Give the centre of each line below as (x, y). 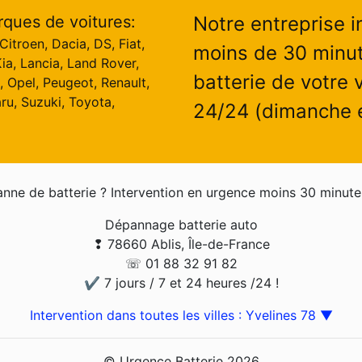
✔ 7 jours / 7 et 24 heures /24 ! (181, 283)
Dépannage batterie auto (181, 225)
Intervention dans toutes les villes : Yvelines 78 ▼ (181, 315)
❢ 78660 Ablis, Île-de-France (181, 244)
